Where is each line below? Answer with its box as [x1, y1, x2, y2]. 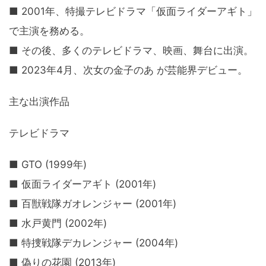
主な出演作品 [9, 96, 69, 108]
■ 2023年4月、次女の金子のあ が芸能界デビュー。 [9, 64, 248, 77]
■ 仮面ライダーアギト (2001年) [9, 178, 156, 191]
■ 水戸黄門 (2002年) [9, 217, 107, 230]
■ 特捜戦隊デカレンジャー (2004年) [9, 237, 178, 249]
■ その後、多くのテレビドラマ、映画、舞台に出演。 [9, 45, 254, 57]
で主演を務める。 [9, 25, 90, 37]
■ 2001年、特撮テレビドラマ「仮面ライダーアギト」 [9, 5, 257, 18]
